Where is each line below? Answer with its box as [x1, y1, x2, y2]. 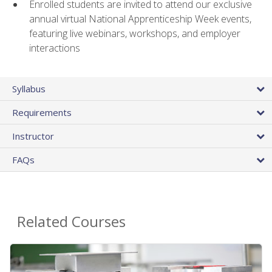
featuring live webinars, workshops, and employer [29, 27, 240, 41]
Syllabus [12, 83, 46, 95]
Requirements [12, 106, 72, 119]
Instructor [12, 130, 54, 143]
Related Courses [17, 211, 126, 232]
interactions [29, 41, 80, 55]
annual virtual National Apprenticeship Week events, [29, 12, 251, 26]
